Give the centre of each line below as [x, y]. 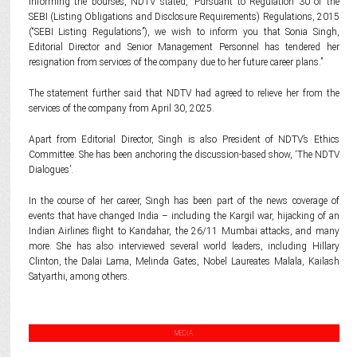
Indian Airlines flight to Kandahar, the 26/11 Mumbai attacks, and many [184, 231]
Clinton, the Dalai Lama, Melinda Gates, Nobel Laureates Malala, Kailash [184, 261]
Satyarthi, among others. [79, 277]
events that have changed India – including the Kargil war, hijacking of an [184, 216]
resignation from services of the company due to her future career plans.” [175, 62]
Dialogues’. [51, 170]
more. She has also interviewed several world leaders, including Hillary [184, 246]
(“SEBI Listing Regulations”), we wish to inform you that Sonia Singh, [184, 32]
